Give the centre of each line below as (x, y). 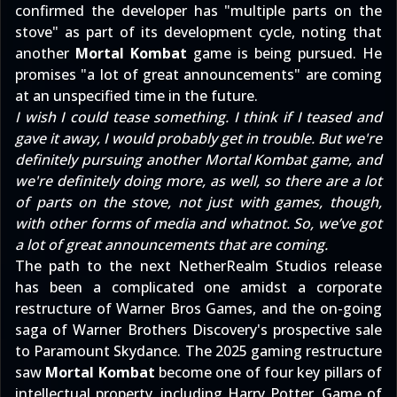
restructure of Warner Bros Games (134, 308)
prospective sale (327, 330)
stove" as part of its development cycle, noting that (198, 32)
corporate (349, 287)
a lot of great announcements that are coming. (171, 245)
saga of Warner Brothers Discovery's (144, 330)
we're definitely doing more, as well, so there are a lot (198, 181)
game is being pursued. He (284, 53)
